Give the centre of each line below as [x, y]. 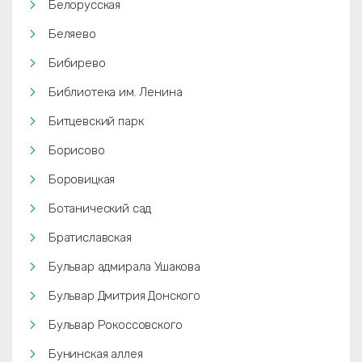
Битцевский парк [96, 121]
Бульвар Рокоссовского [116, 325]
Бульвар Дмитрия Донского [124, 296]
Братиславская [90, 238]
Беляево [72, 34]
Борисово [77, 150]
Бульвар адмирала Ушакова [124, 267]
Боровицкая [82, 179]
